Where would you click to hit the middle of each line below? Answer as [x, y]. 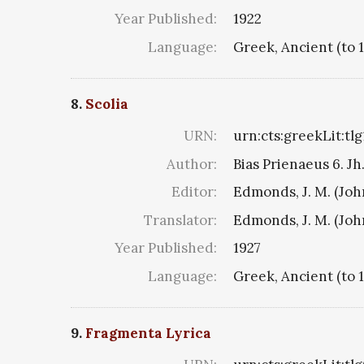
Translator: [180, 220]
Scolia [107, 104]
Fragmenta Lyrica [148, 334]
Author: [192, 164]
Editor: [194, 192]
